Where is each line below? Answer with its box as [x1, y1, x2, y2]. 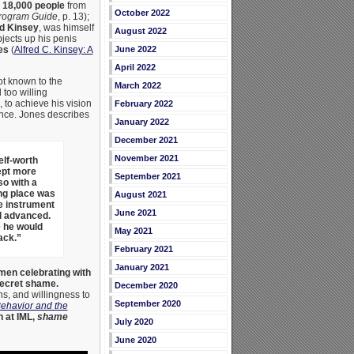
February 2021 [114, 244, 173, 254]
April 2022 [114, 62, 156, 73]
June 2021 [114, 208, 156, 218]
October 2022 [114, 8, 170, 18]
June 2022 [114, 44, 156, 55]
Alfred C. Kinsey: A [13, 44, 93, 56]
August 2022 [114, 26, 167, 36]
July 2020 [114, 317, 153, 327]
